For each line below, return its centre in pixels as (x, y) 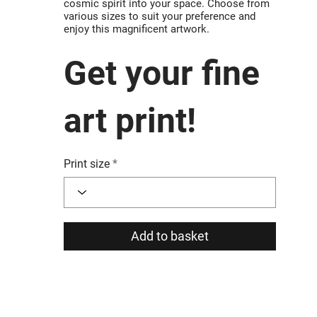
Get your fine (162, 73)
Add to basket (170, 236)
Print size (87, 163)
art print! (130, 120)
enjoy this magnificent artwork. (137, 29)
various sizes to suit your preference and (160, 16)
